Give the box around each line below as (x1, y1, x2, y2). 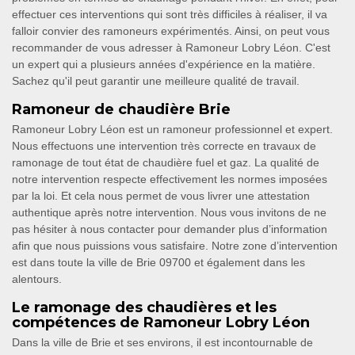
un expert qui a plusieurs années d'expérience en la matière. (12, 58, 315, 71)
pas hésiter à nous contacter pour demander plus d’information (12, 223, 327, 236)
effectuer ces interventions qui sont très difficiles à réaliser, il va (12, 8, 327, 21)
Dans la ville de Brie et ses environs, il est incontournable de (12, 336, 313, 349)
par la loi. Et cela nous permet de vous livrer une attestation (12, 189, 310, 203)
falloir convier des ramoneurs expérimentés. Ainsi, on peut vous (12, 25, 330, 38)
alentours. (12, 273, 62, 286)
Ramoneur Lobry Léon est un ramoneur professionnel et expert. (12, 123, 333, 136)
